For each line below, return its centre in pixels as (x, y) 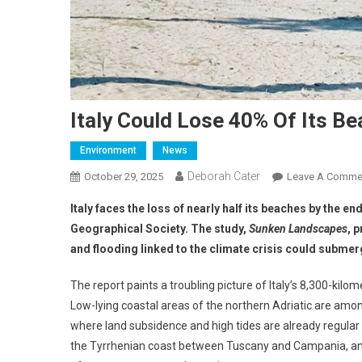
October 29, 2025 (124, 176)
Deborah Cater (224, 176)
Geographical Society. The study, (160, 228)
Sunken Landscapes (298, 228)
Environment (108, 150)
